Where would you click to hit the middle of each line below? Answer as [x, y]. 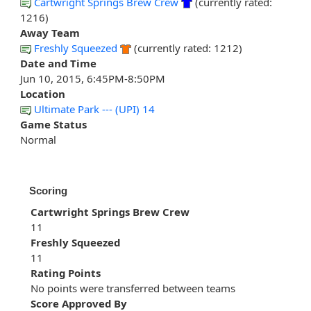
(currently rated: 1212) [187, 48]
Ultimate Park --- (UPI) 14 [94, 109]
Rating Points [66, 273]
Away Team [50, 33]
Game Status [53, 125]
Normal [38, 140]
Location [43, 94]
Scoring [48, 191]
